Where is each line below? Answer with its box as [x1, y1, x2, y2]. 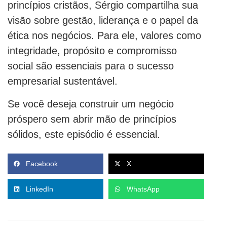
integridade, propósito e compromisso [8, 45, 177, 57]
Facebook [26, 160, 58, 168]
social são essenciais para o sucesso [8, 60, 174, 72]
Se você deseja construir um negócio [8, 98, 174, 110]
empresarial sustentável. [8, 75, 118, 87]
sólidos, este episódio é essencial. [8, 129, 160, 140]
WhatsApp [127, 185, 160, 194]
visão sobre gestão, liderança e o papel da [8, 15, 198, 26]
